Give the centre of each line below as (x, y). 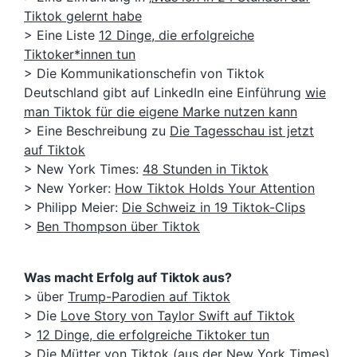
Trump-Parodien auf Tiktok (149, 297)
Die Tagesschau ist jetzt (242, 131)
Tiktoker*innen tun (80, 55)
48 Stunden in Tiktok (206, 169)
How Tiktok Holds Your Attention (215, 188)
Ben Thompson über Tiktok (118, 227)
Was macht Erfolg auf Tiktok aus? (128, 278)
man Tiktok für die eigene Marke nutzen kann (161, 112)
